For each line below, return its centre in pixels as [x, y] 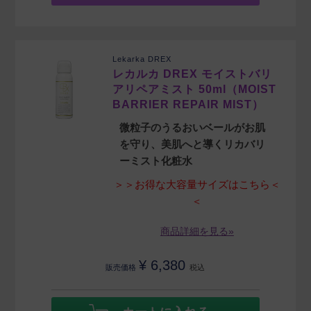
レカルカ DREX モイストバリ [193, 74]
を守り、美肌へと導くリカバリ [193, 144]
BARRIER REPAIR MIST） [188, 105]
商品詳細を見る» [197, 232]
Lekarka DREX [142, 59]
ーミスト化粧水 [156, 161]
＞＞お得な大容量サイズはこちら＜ [197, 185]
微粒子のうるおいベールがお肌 [193, 128]
